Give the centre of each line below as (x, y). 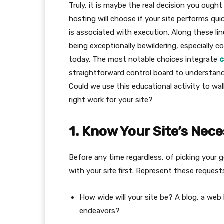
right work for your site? (111, 100)
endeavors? (100, 211)
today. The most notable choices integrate (144, 59)
